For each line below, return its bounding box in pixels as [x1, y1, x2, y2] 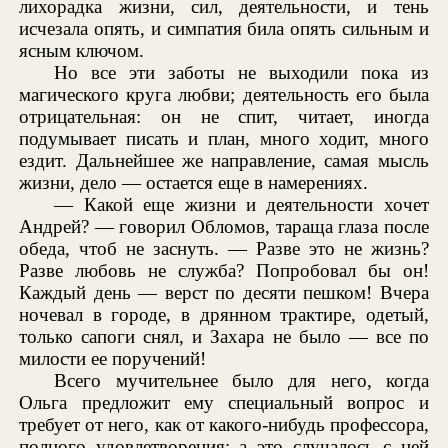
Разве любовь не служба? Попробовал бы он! [19, 259, 429, 281]
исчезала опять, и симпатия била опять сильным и [19, 17, 429, 39]
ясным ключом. [19, 39, 145, 61]
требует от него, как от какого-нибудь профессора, [19, 413, 429, 435]
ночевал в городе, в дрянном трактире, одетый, [19, 303, 429, 325]
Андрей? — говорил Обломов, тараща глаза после [19, 215, 429, 237]
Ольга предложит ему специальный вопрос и [19, 391, 429, 413]
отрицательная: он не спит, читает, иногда [19, 105, 429, 127]
